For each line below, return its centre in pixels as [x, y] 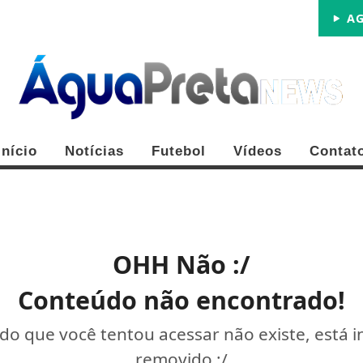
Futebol [179, 152]
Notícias [94, 152]
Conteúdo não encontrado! [181, 301]
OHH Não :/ [181, 265]
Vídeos [258, 152]
